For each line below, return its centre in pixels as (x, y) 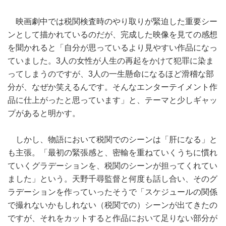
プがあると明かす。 (44, 114)
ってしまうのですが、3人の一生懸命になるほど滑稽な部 (111, 74)
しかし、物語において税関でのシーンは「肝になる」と (112, 140)
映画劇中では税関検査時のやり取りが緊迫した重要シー (112, 22)
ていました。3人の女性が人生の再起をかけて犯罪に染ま (111, 61)
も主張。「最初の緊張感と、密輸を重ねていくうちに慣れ (112, 153)
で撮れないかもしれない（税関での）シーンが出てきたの (112, 205)
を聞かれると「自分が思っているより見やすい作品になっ (112, 48)
